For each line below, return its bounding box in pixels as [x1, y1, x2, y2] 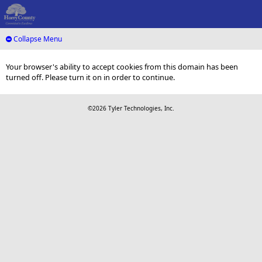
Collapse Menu [12, 34, 62, 44]
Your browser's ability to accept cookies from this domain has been [6, 61, 238, 73]
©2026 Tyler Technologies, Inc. [88, 104, 174, 113]
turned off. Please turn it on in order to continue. [6, 72, 175, 83]
